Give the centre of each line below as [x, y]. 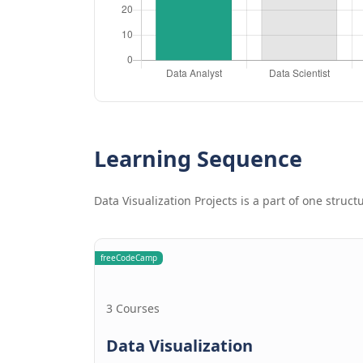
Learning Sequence [198, 159]
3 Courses [132, 309]
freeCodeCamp [128, 258]
